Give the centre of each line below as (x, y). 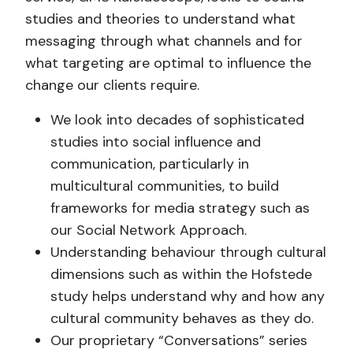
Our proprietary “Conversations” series (178, 340)
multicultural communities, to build (164, 186)
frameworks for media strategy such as (180, 208)
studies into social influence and (155, 142)
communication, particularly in (149, 164)
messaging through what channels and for (163, 41)
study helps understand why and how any (187, 296)
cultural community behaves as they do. (182, 318)
